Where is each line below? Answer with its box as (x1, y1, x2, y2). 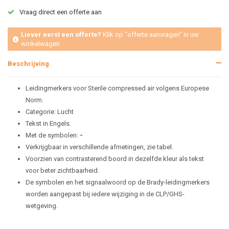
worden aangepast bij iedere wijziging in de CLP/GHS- (26, 190, 185, 198)
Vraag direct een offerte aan (18, 8, 102, 16)
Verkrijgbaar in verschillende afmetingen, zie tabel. (26, 143, 175, 151)
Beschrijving (8, 60, 49, 67)
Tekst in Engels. (26, 120, 71, 127)
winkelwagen (20, 40, 60, 48)
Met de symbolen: (26, 131, 80, 139)
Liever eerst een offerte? (20, 31, 101, 38)
